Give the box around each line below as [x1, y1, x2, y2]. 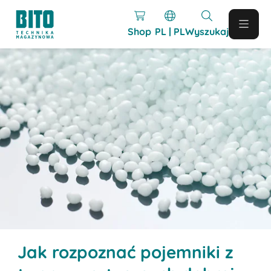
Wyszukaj [184, 25, 229, 38]
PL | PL [154, 25, 185, 38]
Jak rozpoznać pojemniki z [18, 241, 233, 263]
